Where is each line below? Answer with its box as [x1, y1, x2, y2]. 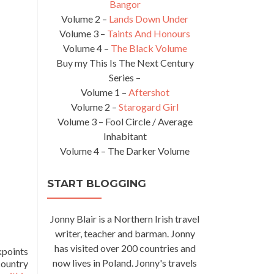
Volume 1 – [80, 86, 128, 98]
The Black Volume [110, 42, 187, 54]
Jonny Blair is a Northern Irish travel [50, 213, 199, 224]
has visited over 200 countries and [54, 242, 196, 254]
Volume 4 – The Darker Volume [60, 145, 190, 157]
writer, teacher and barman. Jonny [54, 228, 195, 239]
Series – [109, 72, 141, 83]
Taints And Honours [107, 28, 190, 39]
